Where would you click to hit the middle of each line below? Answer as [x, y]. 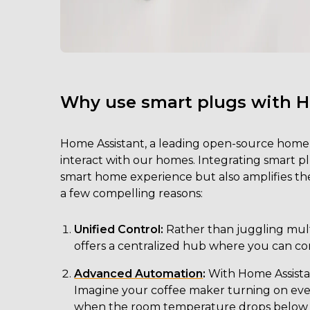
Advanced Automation [139, 274]
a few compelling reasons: [132, 193]
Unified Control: [119, 229]
